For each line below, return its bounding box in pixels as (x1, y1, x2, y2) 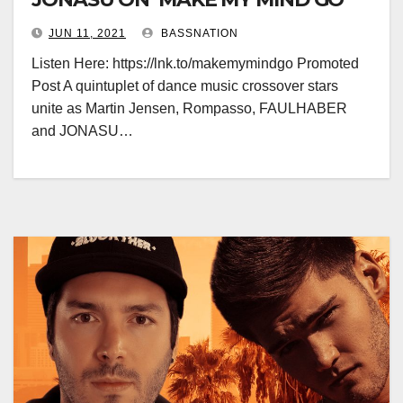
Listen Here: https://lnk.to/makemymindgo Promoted (31, 56, 359, 71)
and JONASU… (31, 123, 133, 139)
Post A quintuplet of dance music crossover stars (31, 78, 338, 94)
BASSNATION (157, 27, 238, 40)
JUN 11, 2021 (49, 27, 126, 40)
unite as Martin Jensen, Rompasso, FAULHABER (31, 101, 347, 116)
